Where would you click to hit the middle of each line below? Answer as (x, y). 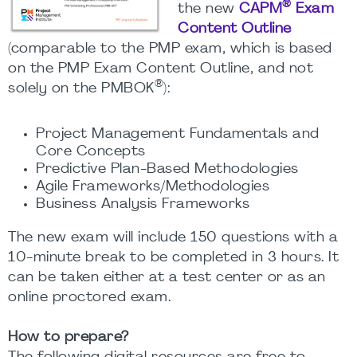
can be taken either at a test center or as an (167, 278)
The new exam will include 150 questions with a (173, 238)
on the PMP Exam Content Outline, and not (161, 69)
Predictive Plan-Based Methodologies (167, 170)
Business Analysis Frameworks (143, 205)
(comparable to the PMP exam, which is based (170, 49)
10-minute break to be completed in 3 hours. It (173, 258)
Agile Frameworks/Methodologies (153, 187)
